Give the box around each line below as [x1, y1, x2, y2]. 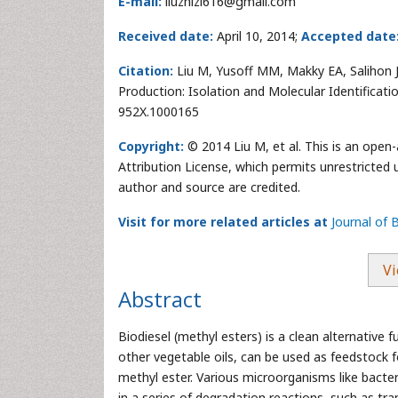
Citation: [118, 62, 173, 79]
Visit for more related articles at [118, 213, 328, 230]
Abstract [118, 284, 202, 314]
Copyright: [118, 138, 184, 155]
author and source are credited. [118, 179, 300, 195]
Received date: [118, 28, 213, 44]
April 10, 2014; [213, 28, 301, 44]
